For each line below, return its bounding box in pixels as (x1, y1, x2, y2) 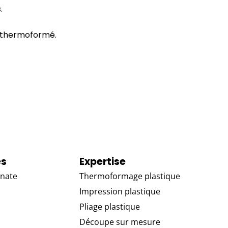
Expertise (79, 155, 126, 169)
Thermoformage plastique (79, 170, 180, 182)
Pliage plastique (79, 201, 140, 213)
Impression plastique (79, 186, 160, 197)
